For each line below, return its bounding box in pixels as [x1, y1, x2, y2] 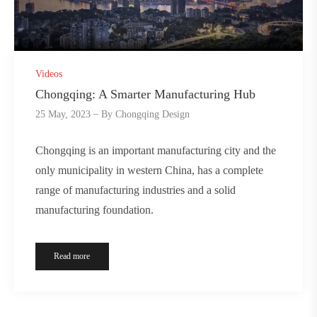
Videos [35, 69, 62, 80]
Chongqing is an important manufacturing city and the [35, 144, 276, 157]
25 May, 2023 [35, 109, 91, 120]
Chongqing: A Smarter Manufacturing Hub [35, 86, 255, 101]
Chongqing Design [115, 109, 190, 120]
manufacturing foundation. [35, 204, 154, 217]
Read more [54, 251, 91, 262]
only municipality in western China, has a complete [35, 164, 263, 177]
